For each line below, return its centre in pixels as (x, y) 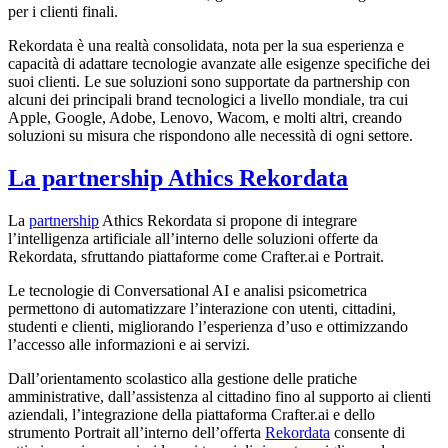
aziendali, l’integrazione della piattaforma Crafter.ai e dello (191, 414)
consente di (367, 432)
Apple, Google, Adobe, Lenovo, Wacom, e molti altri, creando (205, 117)
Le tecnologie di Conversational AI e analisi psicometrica (187, 290)
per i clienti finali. (63, 11)
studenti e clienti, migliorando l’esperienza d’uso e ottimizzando (208, 326)
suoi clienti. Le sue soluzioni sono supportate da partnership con (209, 81)
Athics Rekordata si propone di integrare (228, 220)
